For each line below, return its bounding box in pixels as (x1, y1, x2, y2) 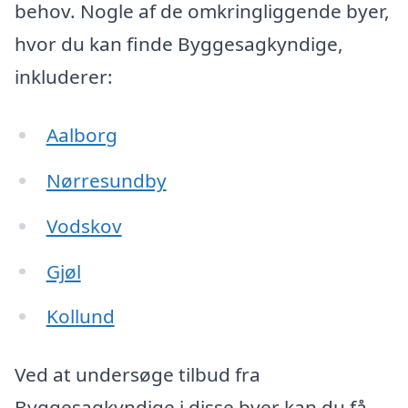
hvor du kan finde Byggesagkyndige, (15, 31, 343, 57)
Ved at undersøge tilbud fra (15, 362, 260, 388)
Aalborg (46, 121, 117, 148)
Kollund (46, 303, 115, 330)
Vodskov (46, 212, 122, 239)
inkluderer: (15, 64, 113, 90)
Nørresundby (46, 167, 167, 193)
